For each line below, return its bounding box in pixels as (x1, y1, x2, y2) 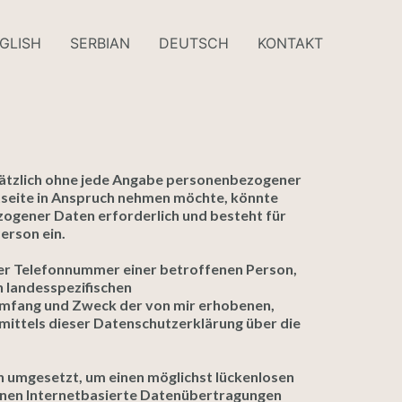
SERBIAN (70, 34, 130, 53)
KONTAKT (258, 34, 323, 53)
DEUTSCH (159, 34, 229, 53)
